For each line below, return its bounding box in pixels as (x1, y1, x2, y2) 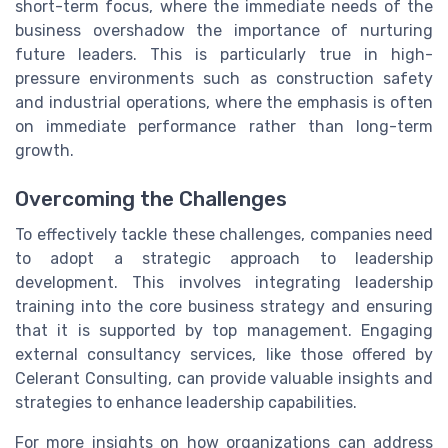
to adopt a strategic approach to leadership (15, 249, 433, 269)
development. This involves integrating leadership (15, 273, 433, 293)
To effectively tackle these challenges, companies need (15, 225, 433, 245)
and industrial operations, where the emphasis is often (15, 92, 433, 112)
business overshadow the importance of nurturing (15, 20, 433, 40)
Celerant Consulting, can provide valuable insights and (15, 369, 433, 389)
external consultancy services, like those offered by (15, 345, 433, 365)
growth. (15, 140, 74, 160)
